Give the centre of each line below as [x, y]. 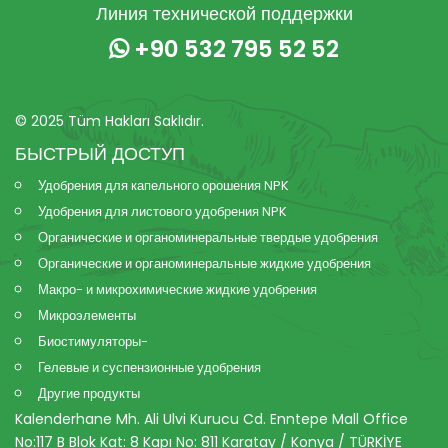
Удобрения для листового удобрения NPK [162, 211]
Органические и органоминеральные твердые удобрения [208, 237]
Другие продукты [89, 393]
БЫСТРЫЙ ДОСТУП [100, 153]
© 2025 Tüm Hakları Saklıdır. [109, 121]
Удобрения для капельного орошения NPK [163, 185]
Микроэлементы [87, 315]
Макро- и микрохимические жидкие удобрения [177, 289]
